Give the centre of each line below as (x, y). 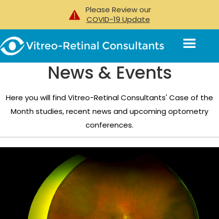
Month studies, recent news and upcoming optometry (109, 111)
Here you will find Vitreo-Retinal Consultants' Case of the (109, 98)
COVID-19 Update (118, 19)
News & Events (109, 73)
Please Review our (118, 10)
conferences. (109, 125)
